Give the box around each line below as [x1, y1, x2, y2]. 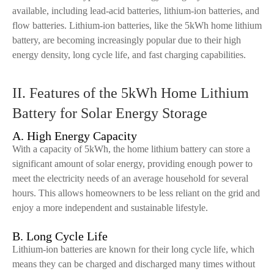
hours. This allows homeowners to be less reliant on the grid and [12, 188, 260, 198]
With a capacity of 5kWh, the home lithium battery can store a [12, 144, 250, 154]
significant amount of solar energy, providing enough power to [12, 158, 253, 169]
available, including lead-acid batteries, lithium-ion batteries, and [12, 6, 259, 16]
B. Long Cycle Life [12, 229, 108, 243]
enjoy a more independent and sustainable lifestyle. [12, 202, 208, 213]
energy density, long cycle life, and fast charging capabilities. [12, 50, 246, 60]
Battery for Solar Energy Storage [12, 105, 207, 121]
